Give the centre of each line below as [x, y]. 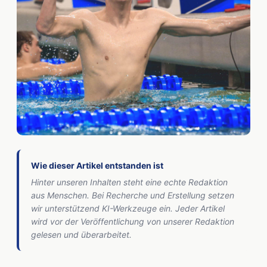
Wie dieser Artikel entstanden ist [97, 165]
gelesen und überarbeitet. [81, 235]
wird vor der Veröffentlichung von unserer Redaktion [133, 221]
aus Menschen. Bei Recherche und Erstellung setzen [133, 195]
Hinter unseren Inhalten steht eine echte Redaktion [129, 182]
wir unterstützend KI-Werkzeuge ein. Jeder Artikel [128, 208]
